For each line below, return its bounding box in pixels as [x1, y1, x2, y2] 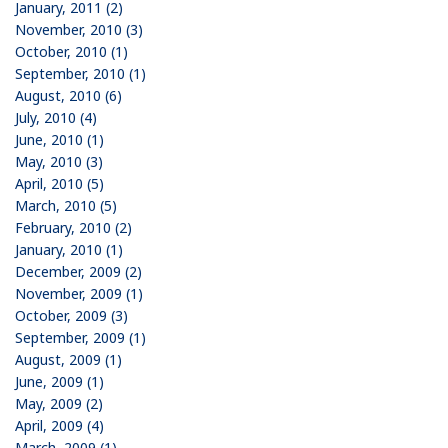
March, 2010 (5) [15, 195, 117, 215]
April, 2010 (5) [15, 173, 104, 193]
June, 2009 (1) [15, 371, 104, 391]
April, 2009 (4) [15, 415, 104, 435]
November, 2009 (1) [15, 283, 143, 303]
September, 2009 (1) [15, 327, 146, 347]
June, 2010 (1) [15, 129, 104, 149]
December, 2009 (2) [15, 261, 142, 281]
